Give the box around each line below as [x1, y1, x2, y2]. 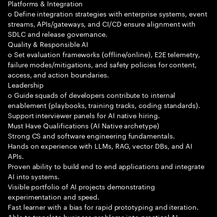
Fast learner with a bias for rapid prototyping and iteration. [8, 201, 199, 212]
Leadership [8, 79, 44, 90]
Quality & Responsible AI [8, 38, 89, 49]
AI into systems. [8, 170, 60, 181]
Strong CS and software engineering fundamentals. [8, 130, 175, 140]
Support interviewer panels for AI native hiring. [8, 109, 160, 120]
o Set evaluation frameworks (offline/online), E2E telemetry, [8, 48, 200, 59]
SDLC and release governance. [8, 28, 108, 39]
